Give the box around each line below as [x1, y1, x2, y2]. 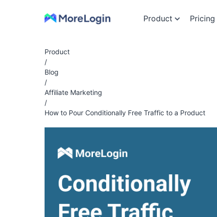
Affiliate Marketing [45, 88, 102, 96]
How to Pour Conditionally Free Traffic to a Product [45, 108, 205, 117]
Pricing [190, 14, 215, 23]
